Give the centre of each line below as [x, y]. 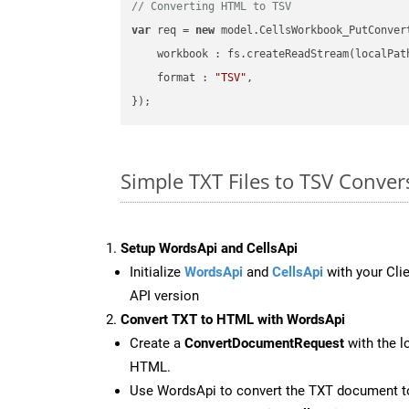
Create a [157, 343]
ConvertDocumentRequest [264, 343]
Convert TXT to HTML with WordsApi [233, 319]
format [177, 78]
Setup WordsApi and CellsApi [209, 248]
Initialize [157, 272]
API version [164, 295]
